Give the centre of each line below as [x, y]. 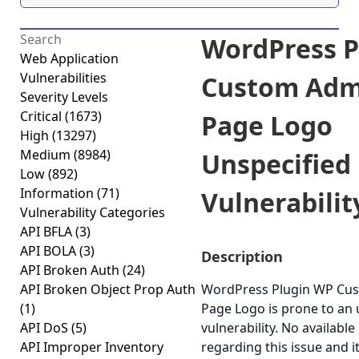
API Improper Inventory [92, 347]
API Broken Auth [71, 270]
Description [242, 256]
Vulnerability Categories [93, 212]
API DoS [46, 328]
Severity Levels [64, 97]
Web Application [69, 58]
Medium [47, 155]
